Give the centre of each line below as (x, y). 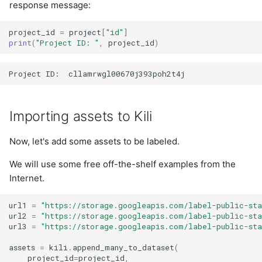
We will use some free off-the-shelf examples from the (123, 164)
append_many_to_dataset (124, 247)
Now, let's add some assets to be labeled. (94, 141)
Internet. (27, 178)
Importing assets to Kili (81, 116)
